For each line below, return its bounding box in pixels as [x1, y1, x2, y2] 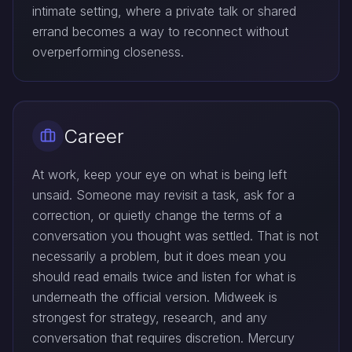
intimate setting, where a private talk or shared [32, 3, 296, 19]
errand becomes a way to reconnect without [32, 24, 288, 39]
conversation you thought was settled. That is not [32, 228, 318, 244]
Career [64, 124, 124, 148]
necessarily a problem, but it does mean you [32, 248, 286, 264]
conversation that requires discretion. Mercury [32, 330, 295, 346]
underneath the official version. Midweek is [32, 289, 277, 305]
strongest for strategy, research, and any [32, 310, 267, 325]
